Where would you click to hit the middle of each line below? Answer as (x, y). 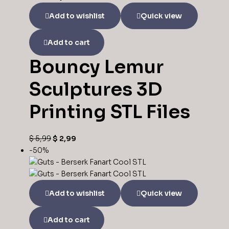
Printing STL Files (110, 111)
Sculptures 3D (96, 89)
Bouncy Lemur (96, 66)
